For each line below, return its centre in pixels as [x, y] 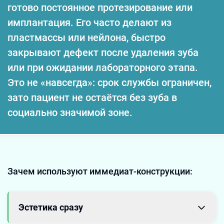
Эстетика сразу [51, 207]
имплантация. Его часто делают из [89, 22]
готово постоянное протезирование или [100, 7]
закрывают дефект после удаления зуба [103, 52]
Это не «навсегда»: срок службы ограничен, [109, 82]
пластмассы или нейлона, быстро [86, 37]
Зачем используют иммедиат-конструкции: [100, 171]
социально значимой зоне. [70, 112]
